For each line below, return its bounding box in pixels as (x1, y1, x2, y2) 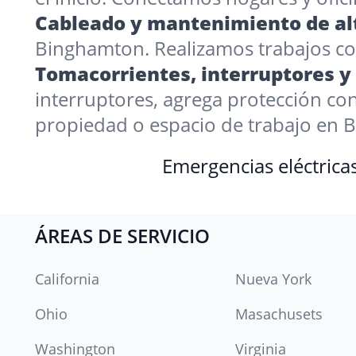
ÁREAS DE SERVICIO (35, 222, 210, 249)
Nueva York (235, 269, 311, 288)
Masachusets (235, 304, 323, 323)
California (35, 269, 99, 288)
